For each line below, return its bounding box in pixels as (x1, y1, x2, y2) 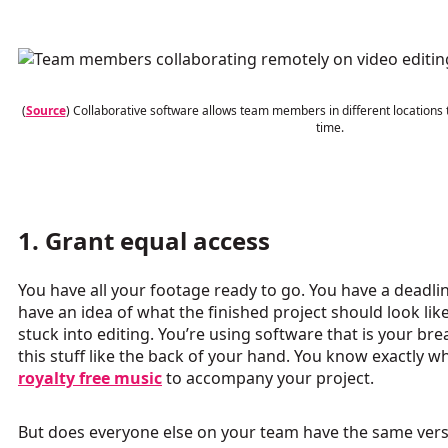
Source (25, 102, 66, 120)
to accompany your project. (162, 367, 374, 390)
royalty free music (18, 367, 162, 390)
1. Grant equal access (18, 224, 270, 258)
